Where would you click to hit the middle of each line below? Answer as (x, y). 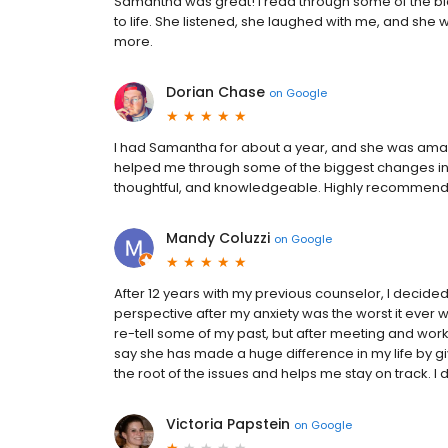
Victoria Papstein (228, 424)
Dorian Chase (215, 92)
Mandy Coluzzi (218, 238)
